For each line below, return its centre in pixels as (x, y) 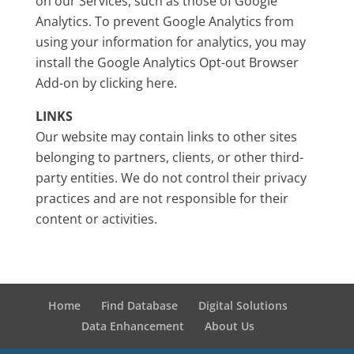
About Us (230, 326)
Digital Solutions (243, 305)
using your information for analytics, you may (170, 42)
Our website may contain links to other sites (166, 137)
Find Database (140, 305)
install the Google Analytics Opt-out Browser (167, 62)
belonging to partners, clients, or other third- (169, 157)
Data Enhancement (133, 326)
